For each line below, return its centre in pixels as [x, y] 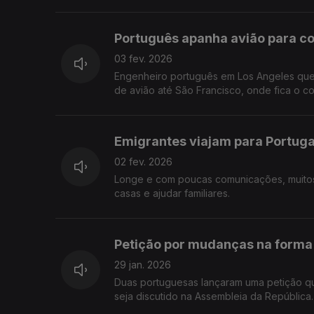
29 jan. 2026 [143, 265]
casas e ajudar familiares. [172, 193]
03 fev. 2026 [143, 59]
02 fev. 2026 [143, 162]
